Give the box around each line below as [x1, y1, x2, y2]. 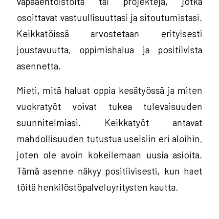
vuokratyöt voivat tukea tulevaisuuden [16, 100, 203, 112]
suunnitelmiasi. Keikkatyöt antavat [16, 116, 203, 128]
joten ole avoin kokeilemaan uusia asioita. [16, 148, 203, 160]
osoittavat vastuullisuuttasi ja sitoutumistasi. [16, 11, 203, 23]
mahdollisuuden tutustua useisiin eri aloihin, [16, 132, 203, 144]
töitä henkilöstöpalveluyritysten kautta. [16, 180, 178, 193]
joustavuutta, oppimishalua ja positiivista [16, 43, 203, 55]
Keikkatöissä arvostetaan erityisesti [16, 27, 203, 39]
